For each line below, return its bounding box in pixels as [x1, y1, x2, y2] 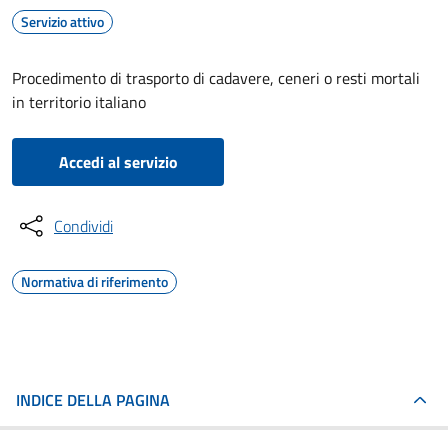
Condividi [54, 214, 113, 238]
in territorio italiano [12, 90, 146, 114]
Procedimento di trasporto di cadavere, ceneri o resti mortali [12, 66, 420, 90]
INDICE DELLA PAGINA [16, 388, 170, 412]
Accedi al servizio [58, 150, 178, 174]
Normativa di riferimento [21, 271, 168, 292]
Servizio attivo [21, 11, 104, 32]
